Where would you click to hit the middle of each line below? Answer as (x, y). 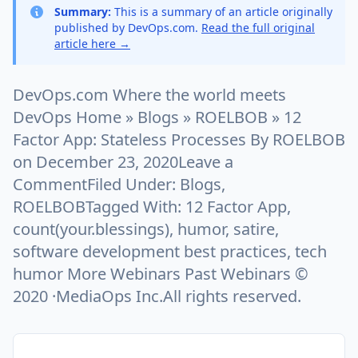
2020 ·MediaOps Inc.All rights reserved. (157, 296)
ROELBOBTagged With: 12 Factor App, (152, 207)
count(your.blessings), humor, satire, (146, 229)
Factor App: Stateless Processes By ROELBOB (179, 139)
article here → (92, 44)
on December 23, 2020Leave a (123, 162)
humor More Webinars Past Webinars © (161, 274)
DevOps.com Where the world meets (149, 95)
